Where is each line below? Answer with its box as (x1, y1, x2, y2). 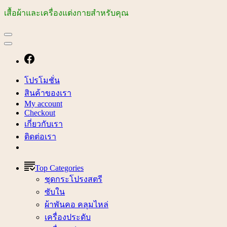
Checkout (24, 108, 55, 117)
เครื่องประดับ (45, 212, 91, 221)
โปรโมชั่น (24, 75, 60, 85)
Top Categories (35, 163, 84, 172)
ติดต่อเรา (24, 132, 56, 141)
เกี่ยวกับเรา (24, 119, 63, 128)
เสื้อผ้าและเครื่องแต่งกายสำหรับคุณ (4, 8, 129, 17)
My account (24, 99, 62, 108)
